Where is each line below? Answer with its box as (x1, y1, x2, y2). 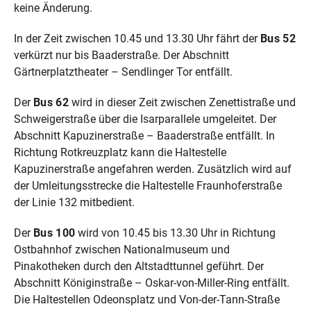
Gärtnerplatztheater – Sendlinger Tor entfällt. (14, 65, 233, 78)
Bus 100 (33, 226, 76, 239)
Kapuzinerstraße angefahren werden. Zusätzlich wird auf (14, 162, 292, 176)
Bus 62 (33, 95, 69, 109)
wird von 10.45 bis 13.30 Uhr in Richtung (75, 226, 276, 239)
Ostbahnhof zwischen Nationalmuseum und (14, 242, 230, 256)
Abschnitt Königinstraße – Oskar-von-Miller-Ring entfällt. (14, 276, 289, 289)
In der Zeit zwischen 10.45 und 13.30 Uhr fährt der (14, 31, 260, 45)
